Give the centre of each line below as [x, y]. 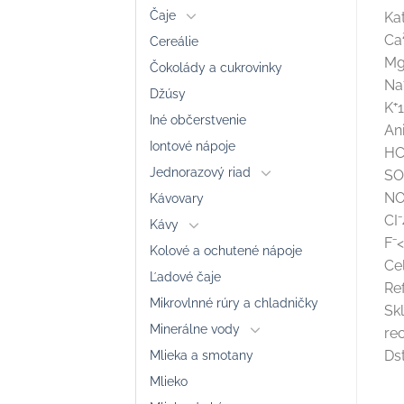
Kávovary [177, 197]
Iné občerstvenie [198, 119]
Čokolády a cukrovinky [216, 67]
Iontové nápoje [193, 145]
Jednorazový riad [200, 171]
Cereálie [174, 41]
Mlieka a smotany [202, 354]
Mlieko [169, 381]
